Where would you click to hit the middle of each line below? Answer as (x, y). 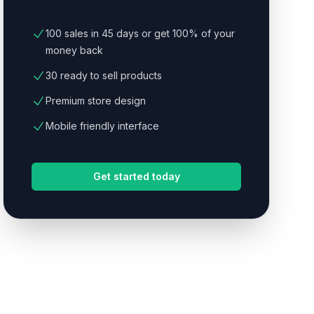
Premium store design (96, 101)
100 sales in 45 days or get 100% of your (141, 33)
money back (75, 50)
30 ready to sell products (104, 75)
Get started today (136, 176)
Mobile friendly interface (103, 126)
